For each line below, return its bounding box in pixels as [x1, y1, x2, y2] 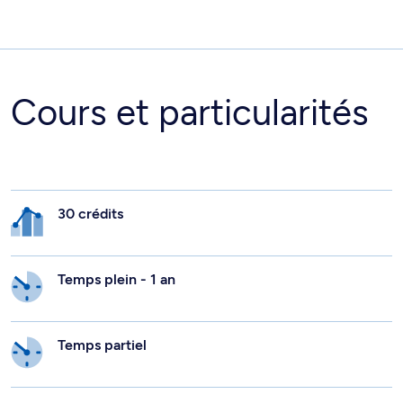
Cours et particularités [11, 90, 369, 134]
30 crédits [58, 204, 123, 222]
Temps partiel [58, 336, 147, 354]
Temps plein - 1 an [58, 270, 175, 288]
